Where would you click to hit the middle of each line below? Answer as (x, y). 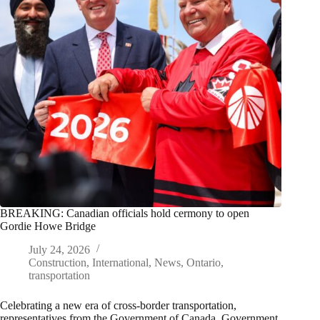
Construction (57, 263)
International (120, 263)
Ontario (204, 263)
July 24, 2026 (59, 250)
